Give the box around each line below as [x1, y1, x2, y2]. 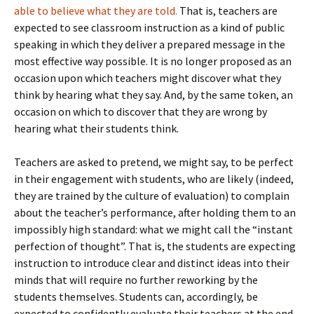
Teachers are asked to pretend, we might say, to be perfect [14, 155, 294, 169]
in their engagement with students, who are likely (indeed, [14, 172, 294, 186]
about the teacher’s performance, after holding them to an [14, 205, 296, 219]
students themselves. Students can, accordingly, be [14, 289, 258, 303]
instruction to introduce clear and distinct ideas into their [14, 256, 289, 270]
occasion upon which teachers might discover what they [14, 71, 281, 85]
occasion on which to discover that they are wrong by [14, 104, 267, 118]
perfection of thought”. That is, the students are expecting [14, 239, 296, 253]
